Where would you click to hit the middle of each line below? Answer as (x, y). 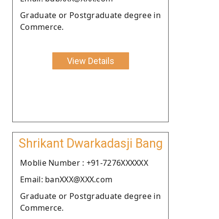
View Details (90, 61)
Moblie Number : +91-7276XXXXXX (84, 163)
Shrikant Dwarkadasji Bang (90, 143)
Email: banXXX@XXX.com (66, 179)
